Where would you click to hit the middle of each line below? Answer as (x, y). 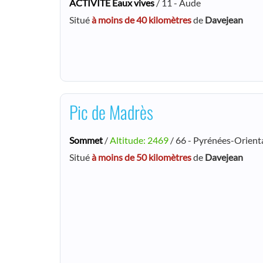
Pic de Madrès (111, 112)
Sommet (86, 140)
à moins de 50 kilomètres (141, 157)
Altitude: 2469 (139, 140)
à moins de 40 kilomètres (141, 20)
